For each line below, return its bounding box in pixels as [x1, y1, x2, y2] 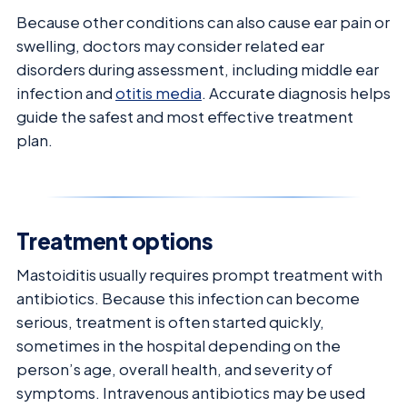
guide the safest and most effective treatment [16, 107, 353, 127]
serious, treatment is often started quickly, [16, 313, 324, 333]
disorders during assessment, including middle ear [16, 60, 379, 80]
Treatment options [16, 227, 213, 255]
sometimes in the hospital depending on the [16, 336, 341, 356]
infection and [16, 84, 115, 104]
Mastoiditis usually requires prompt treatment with [16, 265, 382, 285]
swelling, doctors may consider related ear [16, 36, 324, 56]
